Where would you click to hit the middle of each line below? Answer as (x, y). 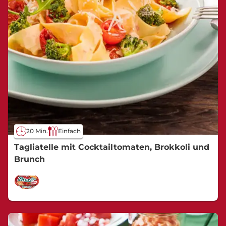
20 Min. (37, 131)
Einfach (69, 131)
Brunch (30, 159)
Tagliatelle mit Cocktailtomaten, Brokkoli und (112, 147)
